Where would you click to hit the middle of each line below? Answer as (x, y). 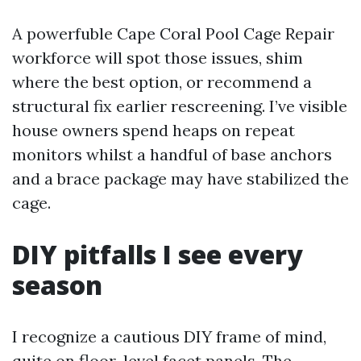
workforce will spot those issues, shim (158, 58)
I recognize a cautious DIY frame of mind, (169, 336)
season (57, 285)
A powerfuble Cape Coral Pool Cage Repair (173, 33)
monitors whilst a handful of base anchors (172, 154)
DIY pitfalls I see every (158, 254)
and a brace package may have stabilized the (180, 178)
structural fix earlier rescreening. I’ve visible (180, 106)
